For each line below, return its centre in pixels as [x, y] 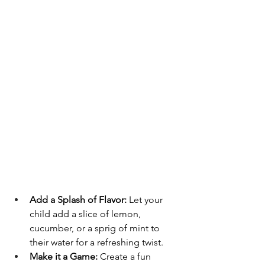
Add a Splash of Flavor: [78, 199]
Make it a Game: [64, 256]
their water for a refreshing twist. [96, 242]
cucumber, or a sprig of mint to [96, 228]
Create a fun [125, 256]
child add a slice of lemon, [86, 214]
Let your [146, 199]
